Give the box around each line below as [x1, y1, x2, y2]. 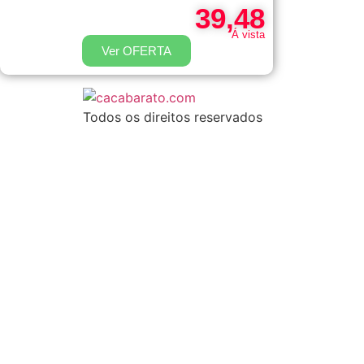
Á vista [232, 28, 265, 41]
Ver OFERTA [102, 43, 171, 58]
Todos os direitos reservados [83, 108, 262, 125]
